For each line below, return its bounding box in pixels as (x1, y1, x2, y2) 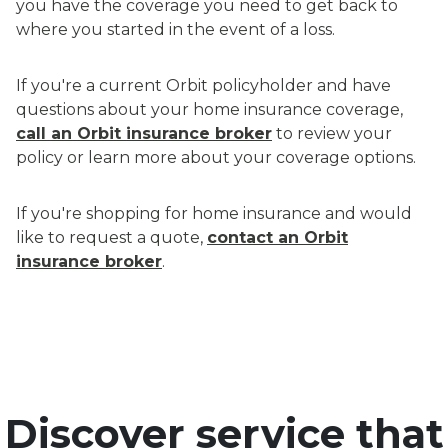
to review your (272, 124, 392, 144)
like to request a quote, (16, 228, 207, 248)
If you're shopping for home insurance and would (16, 204, 412, 224)
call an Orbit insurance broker (16, 124, 272, 144)
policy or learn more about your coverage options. (16, 148, 416, 168)
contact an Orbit (207, 228, 348, 248)
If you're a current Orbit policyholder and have (16, 76, 391, 96)
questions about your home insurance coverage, (16, 100, 403, 120)
